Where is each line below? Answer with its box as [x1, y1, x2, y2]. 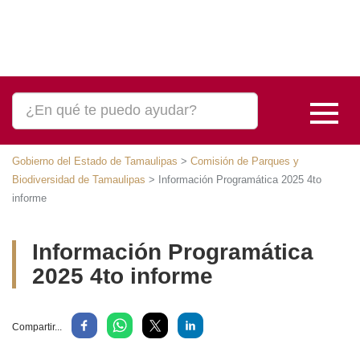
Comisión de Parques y [186, 155, 289, 168]
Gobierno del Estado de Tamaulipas [12, 155, 175, 168]
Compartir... [12, 321, 63, 333]
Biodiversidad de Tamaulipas [12, 174, 144, 186]
